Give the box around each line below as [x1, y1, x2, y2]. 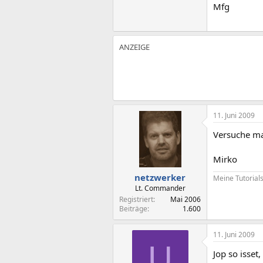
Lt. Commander [134, 183, 186, 193]
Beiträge [119, 204, 147, 214]
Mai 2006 [170, 194, 201, 204]
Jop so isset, [213, 248, 261, 259]
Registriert [119, 194, 153, 204]
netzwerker [134, 171, 186, 183]
